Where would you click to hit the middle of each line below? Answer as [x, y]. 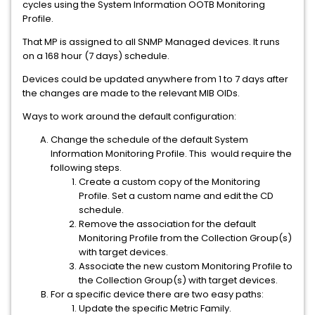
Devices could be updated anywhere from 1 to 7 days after [155, 79]
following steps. [86, 168]
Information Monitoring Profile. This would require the [171, 154]
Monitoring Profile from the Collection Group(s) [185, 238]
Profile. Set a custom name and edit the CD [176, 196]
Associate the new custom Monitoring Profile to [186, 266]
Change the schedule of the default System [149, 140]
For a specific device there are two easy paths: [157, 294]
